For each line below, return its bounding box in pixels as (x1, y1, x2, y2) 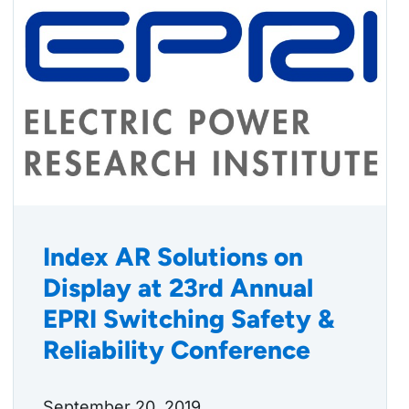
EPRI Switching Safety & (43, 303, 334, 335)
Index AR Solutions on (43, 241, 303, 273)
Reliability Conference (43, 334, 310, 366)
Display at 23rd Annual (43, 272, 313, 304)
